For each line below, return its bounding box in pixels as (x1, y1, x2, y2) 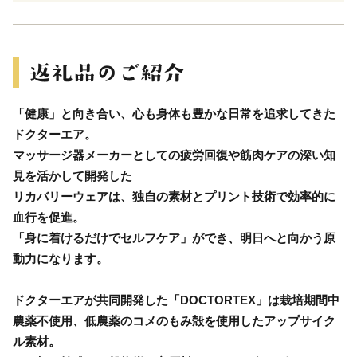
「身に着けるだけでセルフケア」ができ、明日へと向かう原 (13, 230, 335, 245)
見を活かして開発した (13, 168, 132, 182)
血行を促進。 (13, 210, 84, 224)
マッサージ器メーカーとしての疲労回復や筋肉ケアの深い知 (13, 147, 335, 162)
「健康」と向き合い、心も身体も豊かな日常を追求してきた (13, 106, 335, 120)
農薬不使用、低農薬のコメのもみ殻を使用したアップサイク (13, 313, 335, 328)
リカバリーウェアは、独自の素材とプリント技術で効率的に (13, 189, 335, 203)
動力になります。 (13, 251, 108, 265)
